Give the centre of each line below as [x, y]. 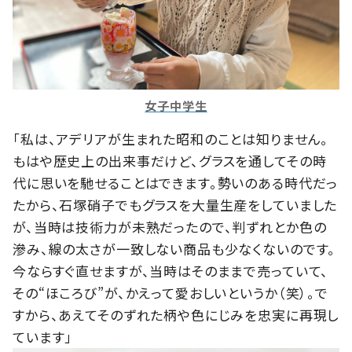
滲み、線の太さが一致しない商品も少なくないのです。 [174, 249]
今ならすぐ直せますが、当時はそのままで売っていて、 [171, 271]
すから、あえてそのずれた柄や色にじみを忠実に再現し [176, 315]
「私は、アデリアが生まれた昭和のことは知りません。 [171, 139]
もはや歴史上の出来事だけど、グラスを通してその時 [170, 161]
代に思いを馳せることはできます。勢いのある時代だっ [176, 183]
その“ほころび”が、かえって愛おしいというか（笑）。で [170, 293]
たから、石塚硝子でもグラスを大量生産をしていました [175, 205]
